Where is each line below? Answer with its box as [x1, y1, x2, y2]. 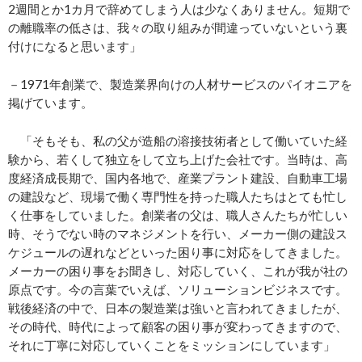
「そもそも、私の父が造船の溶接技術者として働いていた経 [8, 133, 347, 149]
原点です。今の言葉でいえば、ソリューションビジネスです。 [8, 282, 347, 297]
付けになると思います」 [8, 39, 141, 54]
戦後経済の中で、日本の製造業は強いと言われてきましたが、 [8, 301, 347, 316]
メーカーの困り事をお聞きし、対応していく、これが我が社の [8, 263, 347, 279]
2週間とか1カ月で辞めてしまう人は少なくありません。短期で [8, 2, 350, 17]
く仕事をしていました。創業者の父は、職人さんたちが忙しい [8, 208, 347, 223]
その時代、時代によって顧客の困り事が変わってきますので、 [8, 319, 347, 335]
